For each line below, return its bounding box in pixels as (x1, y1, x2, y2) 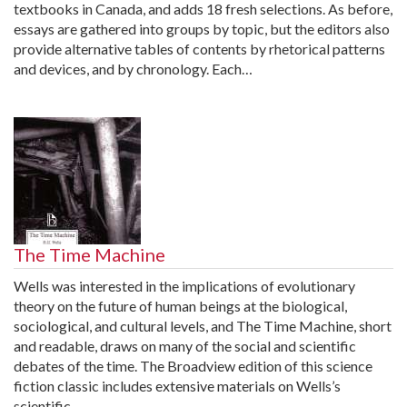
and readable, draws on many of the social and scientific (14, 336, 356, 354)
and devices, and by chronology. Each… (14, 59, 253, 77)
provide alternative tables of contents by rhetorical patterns (14, 39, 385, 57)
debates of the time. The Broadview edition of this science (14, 356, 372, 374)
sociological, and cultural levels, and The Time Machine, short (14, 316, 392, 334)
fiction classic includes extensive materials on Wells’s (14, 376, 341, 394)
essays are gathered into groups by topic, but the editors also (14, 19, 390, 37)
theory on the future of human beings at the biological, (14, 296, 347, 314)
